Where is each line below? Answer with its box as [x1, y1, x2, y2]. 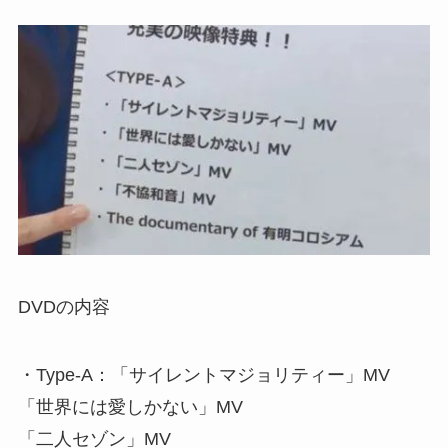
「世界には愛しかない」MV [17, 396, 243, 417]
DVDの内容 [17, 296, 110, 317]
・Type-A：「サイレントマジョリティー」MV [17, 364, 390, 385]
